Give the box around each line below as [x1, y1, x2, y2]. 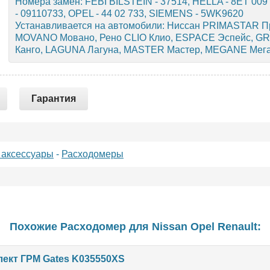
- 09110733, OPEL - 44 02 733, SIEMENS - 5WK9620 [15, 8, 243, 19]
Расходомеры [61, 149, 124, 159]
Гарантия [31, 93, 76, 104]
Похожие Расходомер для [9, 221, 152, 233]
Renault [217, 221, 257, 233]
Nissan [151, 221, 187, 233]
